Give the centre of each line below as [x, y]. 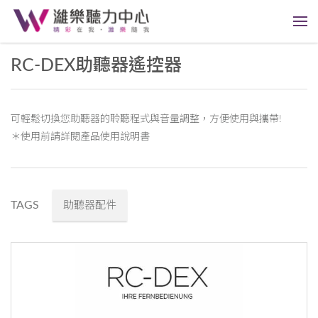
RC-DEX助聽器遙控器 [96, 66]
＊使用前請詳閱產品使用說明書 [80, 137]
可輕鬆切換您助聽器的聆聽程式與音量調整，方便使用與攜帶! [146, 119]
